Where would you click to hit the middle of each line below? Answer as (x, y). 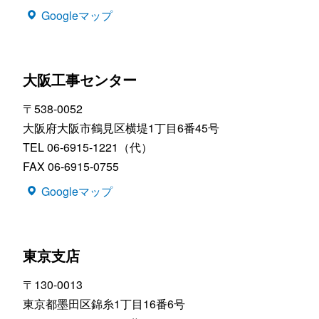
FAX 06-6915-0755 (71, 167)
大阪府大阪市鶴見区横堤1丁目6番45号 (121, 128)
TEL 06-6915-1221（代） (88, 147)
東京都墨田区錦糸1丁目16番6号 (104, 304)
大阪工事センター (80, 80)
